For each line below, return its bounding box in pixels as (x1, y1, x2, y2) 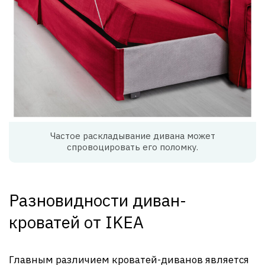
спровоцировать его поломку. (67, 141, 198, 153)
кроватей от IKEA (9, 211, 144, 233)
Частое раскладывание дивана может (50, 130, 215, 141)
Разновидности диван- (9, 189, 186, 211)
